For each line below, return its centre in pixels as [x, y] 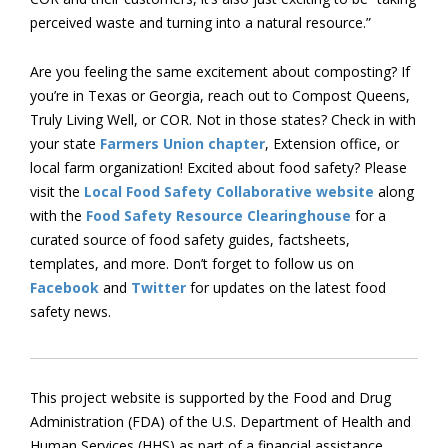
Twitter [158, 287]
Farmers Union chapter [182, 143]
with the [58, 215]
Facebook [64, 287]
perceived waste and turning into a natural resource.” [200, 22]
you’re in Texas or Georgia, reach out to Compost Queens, [220, 95]
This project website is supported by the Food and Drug [210, 397]
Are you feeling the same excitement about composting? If [220, 71]
